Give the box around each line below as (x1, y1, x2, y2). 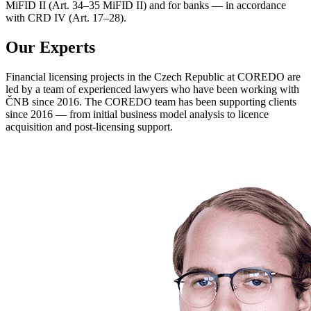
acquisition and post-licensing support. (6, 120, 173, 133)
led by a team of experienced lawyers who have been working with (6, 83, 299, 95)
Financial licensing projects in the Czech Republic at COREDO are (6, 70, 301, 83)
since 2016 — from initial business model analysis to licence (6, 108, 269, 120)
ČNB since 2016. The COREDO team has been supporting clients (6, 95, 296, 108)
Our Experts (6, 37, 95, 56)
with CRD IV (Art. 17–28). (6, 12, 126, 24)
